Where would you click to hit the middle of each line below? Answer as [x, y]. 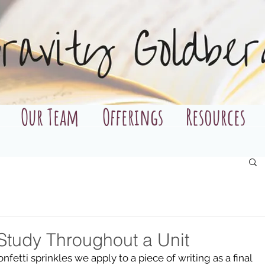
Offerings [132, 117]
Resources [215, 117]
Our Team [50, 117]
